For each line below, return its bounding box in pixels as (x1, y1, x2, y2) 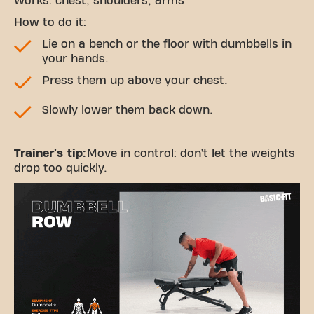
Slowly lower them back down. (42, 104, 213, 116)
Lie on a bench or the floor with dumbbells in (42, 39, 292, 50)
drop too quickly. (14, 163, 107, 175)
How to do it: (14, 17, 86, 29)
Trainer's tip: (14, 148, 86, 160)
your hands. (42, 53, 109, 65)
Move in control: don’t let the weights (86, 148, 295, 160)
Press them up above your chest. (42, 75, 228, 87)
